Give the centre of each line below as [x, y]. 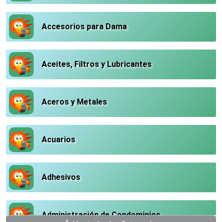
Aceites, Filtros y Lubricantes [97, 64]
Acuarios [58, 139]
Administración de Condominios [101, 215]
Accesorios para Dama [84, 26]
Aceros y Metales [74, 102]
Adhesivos [61, 177]
